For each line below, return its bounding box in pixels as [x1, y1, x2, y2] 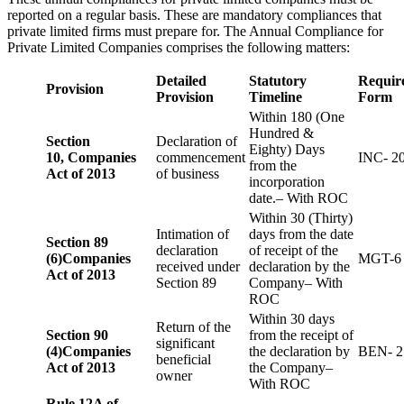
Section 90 [46, 327, 108, 344]
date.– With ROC [249, 190, 348, 207]
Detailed [156, 73, 207, 89]
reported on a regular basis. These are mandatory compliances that [7, 7, 381, 23]
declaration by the [249, 259, 350, 275]
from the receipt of [249, 327, 353, 344]
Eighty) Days [249, 142, 325, 158]
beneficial [156, 352, 211, 368]
